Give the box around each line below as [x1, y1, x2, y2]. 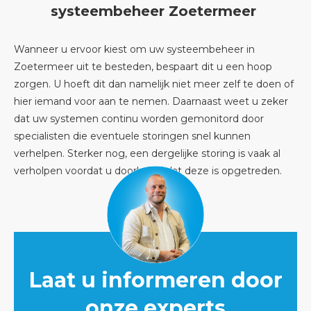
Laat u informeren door [28, 267, 283, 293]
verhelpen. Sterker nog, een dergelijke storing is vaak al [14, 147, 280, 160]
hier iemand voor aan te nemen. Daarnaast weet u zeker [14, 95, 288, 108]
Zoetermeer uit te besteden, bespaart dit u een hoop [14, 60, 272, 73]
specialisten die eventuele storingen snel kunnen [14, 130, 251, 142]
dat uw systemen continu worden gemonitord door [14, 112, 264, 125]
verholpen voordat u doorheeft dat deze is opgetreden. [14, 165, 282, 177]
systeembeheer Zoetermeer [51, 3, 260, 19]
